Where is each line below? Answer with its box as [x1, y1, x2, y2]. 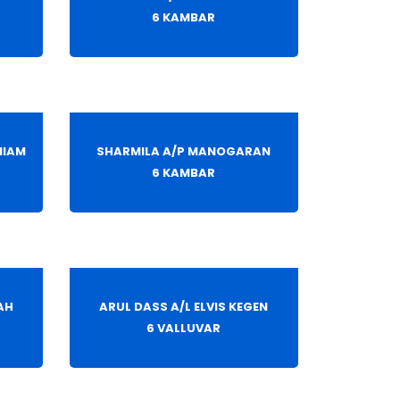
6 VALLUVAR [146, 320, 221, 337]
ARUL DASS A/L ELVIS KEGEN [99, 298, 269, 316]
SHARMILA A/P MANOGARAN [96, 143, 271, 161]
